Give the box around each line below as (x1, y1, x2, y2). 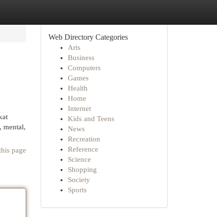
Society (67, 176, 90, 184)
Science (67, 155, 91, 163)
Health (67, 84, 88, 92)
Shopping (67, 166, 97, 173)
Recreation (67, 135, 100, 143)
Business (67, 54, 94, 62)
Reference (67, 145, 98, 153)
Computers (67, 64, 101, 72)
